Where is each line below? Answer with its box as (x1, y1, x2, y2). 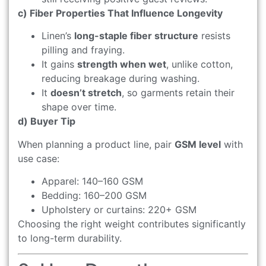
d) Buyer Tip (18, 115, 75, 128)
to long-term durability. (18, 232, 122, 244)
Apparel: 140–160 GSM (42, 175, 143, 187)
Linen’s (42, 30, 74, 42)
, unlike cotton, (166, 58, 233, 71)
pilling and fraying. (42, 44, 125, 56)
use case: (18, 152, 59, 164)
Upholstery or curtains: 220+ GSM (42, 203, 197, 216)
